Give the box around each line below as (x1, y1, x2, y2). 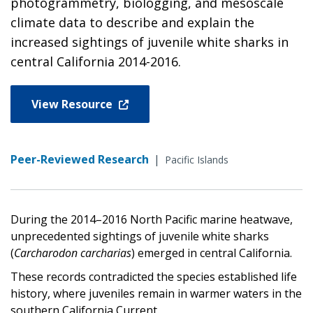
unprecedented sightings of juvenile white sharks (10, 228, 269, 244)
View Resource (31, 96, 115, 112)
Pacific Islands (165, 152, 228, 166)
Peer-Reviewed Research (10, 151, 149, 167)
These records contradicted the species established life (10, 268, 297, 284)
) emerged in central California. (131, 245, 292, 261)
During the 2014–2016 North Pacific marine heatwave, (10, 211, 293, 227)
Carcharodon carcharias (14, 245, 131, 261)
